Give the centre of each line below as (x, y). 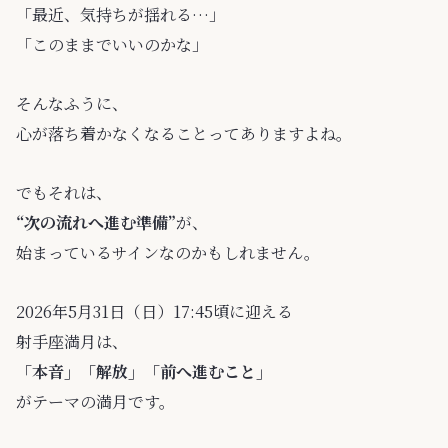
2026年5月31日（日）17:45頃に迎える (154, 311)
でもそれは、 (64, 192)
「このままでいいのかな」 (112, 45)
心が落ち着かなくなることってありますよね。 (184, 134)
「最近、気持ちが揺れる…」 (120, 15)
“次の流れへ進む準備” (96, 222)
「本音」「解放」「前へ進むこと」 (144, 371)
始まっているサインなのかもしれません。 (168, 252)
